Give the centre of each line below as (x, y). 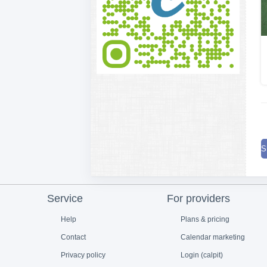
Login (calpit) (201, 255)
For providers (199, 198)
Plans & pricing (204, 219)
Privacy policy (82, 255)
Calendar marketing (212, 237)
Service (65, 198)
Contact (72, 237)
